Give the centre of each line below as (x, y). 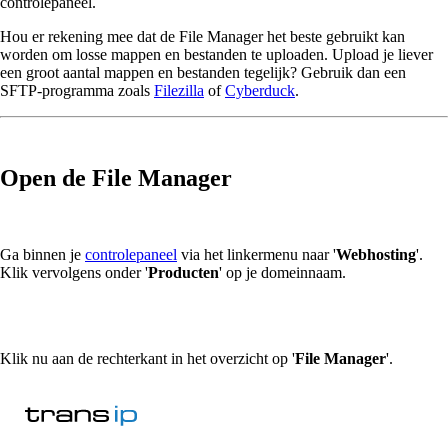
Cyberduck (260, 90)
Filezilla (179, 90)
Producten (183, 272)
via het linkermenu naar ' (256, 254)
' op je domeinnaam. (282, 272)
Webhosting (376, 254)
